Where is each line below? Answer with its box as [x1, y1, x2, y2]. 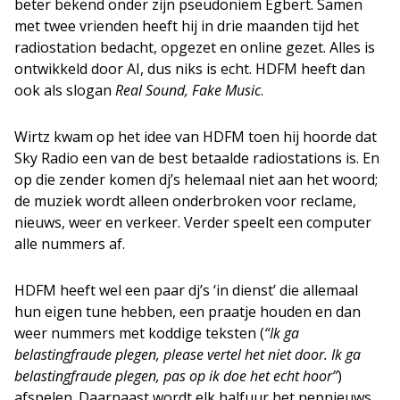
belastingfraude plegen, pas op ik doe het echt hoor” [14, 365, 337, 386]
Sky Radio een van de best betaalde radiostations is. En [14, 147, 379, 168]
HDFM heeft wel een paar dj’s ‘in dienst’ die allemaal [14, 279, 358, 300]
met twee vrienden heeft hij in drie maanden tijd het [14, 15, 359, 36]
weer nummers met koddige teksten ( [14, 322, 264, 343]
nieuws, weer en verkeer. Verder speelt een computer [14, 212, 371, 232]
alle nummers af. [14, 233, 125, 254]
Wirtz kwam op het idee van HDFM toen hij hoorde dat [14, 126, 377, 146]
